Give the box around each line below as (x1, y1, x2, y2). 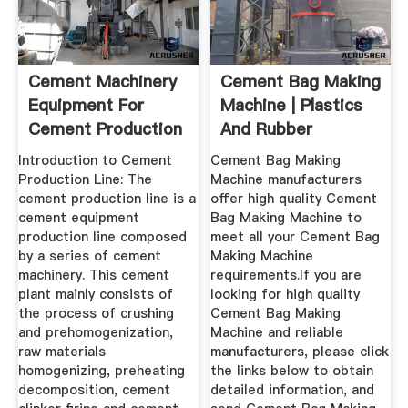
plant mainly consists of (17, 285, 173, 304)
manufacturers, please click (210, 342, 390, 362)
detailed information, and (210, 381, 375, 400)
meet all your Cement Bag (210, 228, 381, 247)
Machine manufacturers (210, 170, 362, 189)
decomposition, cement (17, 381, 170, 400)
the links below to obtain (210, 362, 374, 381)
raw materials (17, 342, 106, 362)
